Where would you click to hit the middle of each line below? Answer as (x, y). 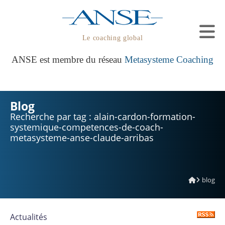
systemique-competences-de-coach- (87, 127)
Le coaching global (113, 38)
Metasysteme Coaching (169, 60)
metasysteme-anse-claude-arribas (82, 138)
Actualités (29, 217)
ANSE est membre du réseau (68, 60)
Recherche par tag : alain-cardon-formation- (103, 117)
